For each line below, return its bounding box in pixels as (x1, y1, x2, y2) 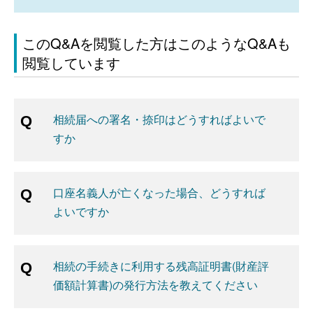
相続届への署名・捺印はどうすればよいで (53, 111, 265, 127)
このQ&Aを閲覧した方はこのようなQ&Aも (22, 33, 291, 53)
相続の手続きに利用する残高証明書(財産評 (53, 258, 269, 274)
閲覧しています (22, 52, 120, 73)
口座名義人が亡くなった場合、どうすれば (53, 184, 265, 201)
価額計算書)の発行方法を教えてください (53, 277, 258, 293)
